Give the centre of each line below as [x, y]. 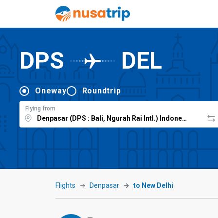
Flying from [40, 108]
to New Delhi [153, 185]
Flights [65, 185]
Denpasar [104, 185]
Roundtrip [101, 91]
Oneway [51, 91]
